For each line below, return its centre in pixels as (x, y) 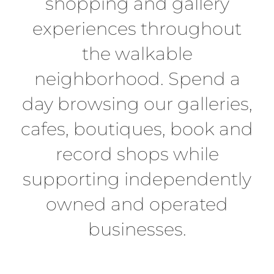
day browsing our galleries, (137, 104)
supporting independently (137, 179)
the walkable (137, 54)
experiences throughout (137, 29)
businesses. (137, 229)
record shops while (137, 154)
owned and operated (137, 204)
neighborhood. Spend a (137, 79)
